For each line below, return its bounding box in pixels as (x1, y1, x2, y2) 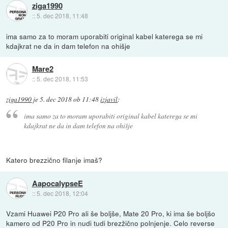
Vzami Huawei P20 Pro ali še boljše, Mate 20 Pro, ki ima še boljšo (6, 208, 216, 219)
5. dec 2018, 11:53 (36, 74, 88, 83)
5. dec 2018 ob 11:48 (40, 94, 99, 104)
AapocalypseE (32, 177, 83, 189)
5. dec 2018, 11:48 (36, 11, 88, 20)
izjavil (100, 94, 118, 104)
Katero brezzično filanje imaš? (6, 155, 103, 165)
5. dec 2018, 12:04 (36, 188, 88, 197)
